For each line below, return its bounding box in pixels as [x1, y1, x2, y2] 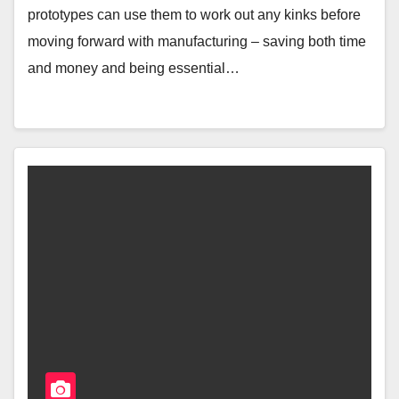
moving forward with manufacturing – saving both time [28, 33, 366, 49]
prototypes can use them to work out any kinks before [28, 6, 361, 22]
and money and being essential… [28, 60, 240, 76]
